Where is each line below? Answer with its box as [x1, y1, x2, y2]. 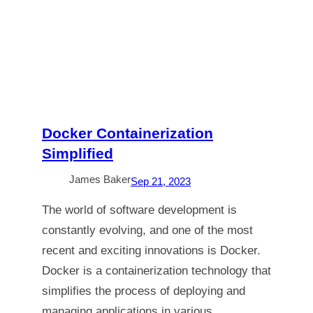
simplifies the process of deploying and [42, 284, 245, 298]
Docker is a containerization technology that [42, 264, 271, 277]
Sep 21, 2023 [131, 175, 191, 187]
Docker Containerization [42, 125, 213, 141]
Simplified [42, 145, 113, 161]
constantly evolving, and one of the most [42, 224, 253, 237]
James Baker [69, 173, 131, 185]
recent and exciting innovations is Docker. [42, 244, 261, 257]
